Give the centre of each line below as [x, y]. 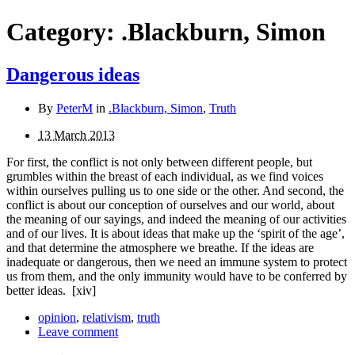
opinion [57, 317]
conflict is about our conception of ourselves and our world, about [170, 204]
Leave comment [78, 331]
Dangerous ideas [73, 74]
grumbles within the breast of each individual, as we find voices [165, 176]
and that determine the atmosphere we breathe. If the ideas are [160, 247]
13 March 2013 [76, 135]
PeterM [74, 108]
